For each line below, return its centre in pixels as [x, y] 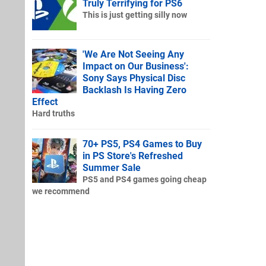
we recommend [61, 191]
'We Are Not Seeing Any [133, 54]
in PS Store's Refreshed [133, 156]
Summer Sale [112, 167]
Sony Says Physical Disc [134, 78]
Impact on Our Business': [136, 66]
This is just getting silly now [135, 15]
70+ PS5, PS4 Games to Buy [142, 144]
